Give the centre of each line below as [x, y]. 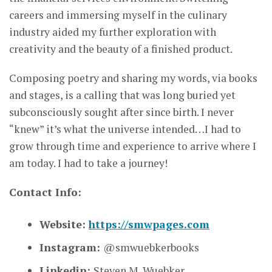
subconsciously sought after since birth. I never [121, 112]
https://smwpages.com [149, 225]
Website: [64, 225]
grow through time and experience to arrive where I [133, 146]
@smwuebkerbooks [151, 248]
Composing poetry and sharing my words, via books [133, 78]
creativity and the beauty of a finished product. [121, 49]
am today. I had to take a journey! [88, 163]
